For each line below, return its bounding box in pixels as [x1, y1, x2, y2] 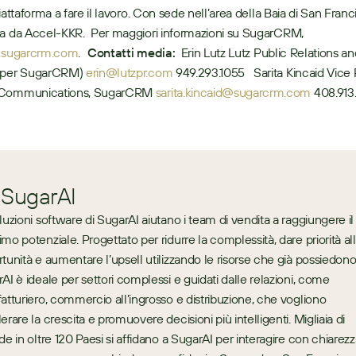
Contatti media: [87, 44, 176, 60]
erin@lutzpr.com [86, 64, 173, 80]
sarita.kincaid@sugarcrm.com [155, 84, 311, 100]
